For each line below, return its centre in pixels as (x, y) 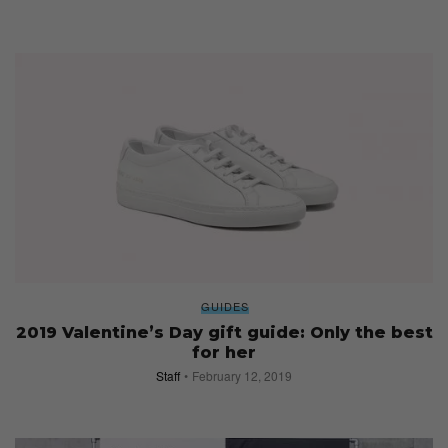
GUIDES (225, 305)
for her (224, 352)
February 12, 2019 (242, 375)
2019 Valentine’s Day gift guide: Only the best (224, 332)
